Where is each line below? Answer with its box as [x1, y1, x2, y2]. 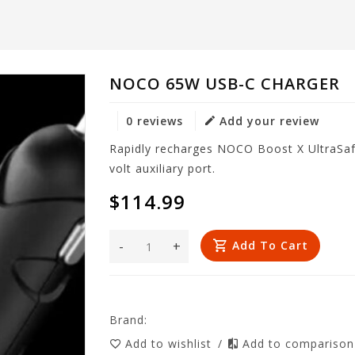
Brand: [109, 312, 148, 327]
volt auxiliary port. [109, 161, 216, 176]
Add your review [219, 113, 320, 128]
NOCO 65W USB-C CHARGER [109, 73, 341, 94]
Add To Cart [232, 238, 309, 253]
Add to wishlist [125, 336, 216, 351]
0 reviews [126, 113, 184, 128]
